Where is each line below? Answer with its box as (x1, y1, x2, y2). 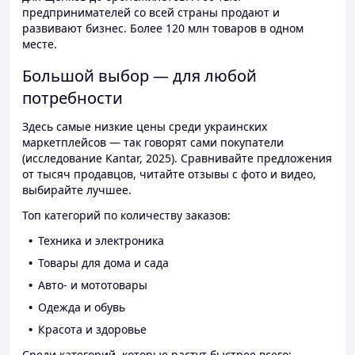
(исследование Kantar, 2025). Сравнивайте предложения (22, 151, 332, 166)
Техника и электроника (38, 233, 164, 249)
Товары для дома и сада (38, 255, 169, 271)
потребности (22, 87, 123, 109)
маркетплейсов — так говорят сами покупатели (22, 135, 284, 151)
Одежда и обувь (38, 300, 125, 315)
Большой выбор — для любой (22, 65, 257, 87)
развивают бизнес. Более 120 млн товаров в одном (22, 21, 303, 36)
